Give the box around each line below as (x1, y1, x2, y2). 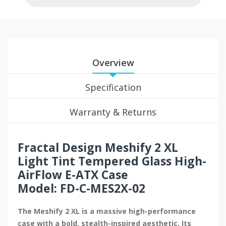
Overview (92, 56, 134, 69)
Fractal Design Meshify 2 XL (18, 139, 178, 156)
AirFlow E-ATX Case (18, 166, 128, 183)
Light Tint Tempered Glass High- (18, 153, 206, 169)
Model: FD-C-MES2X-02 (18, 180, 145, 197)
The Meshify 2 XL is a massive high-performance (18, 206, 196, 216)
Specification (85, 81, 141, 94)
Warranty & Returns (70, 106, 156, 119)
